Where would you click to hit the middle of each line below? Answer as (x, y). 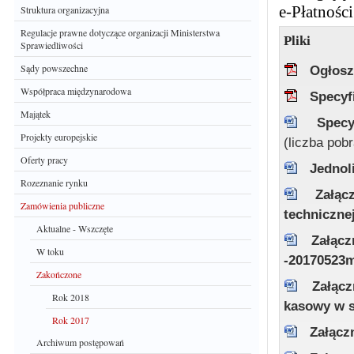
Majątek (36, 114)
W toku (50, 251)
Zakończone (59, 274)
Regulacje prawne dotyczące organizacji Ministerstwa (120, 32)
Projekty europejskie (59, 137)
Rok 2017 (71, 320)
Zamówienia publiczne (62, 205)
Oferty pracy (44, 160)
